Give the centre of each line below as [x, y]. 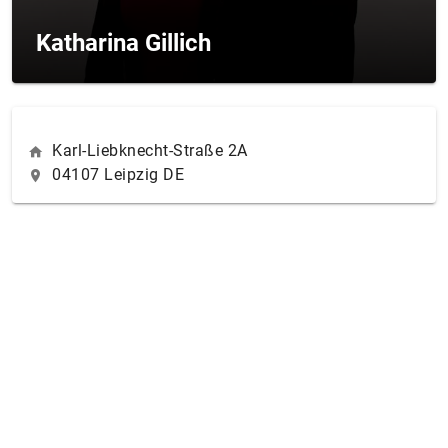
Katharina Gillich [123, 43]
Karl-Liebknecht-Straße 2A [150, 150]
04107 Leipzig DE [118, 174]
